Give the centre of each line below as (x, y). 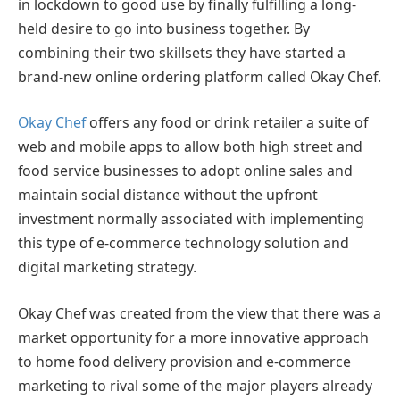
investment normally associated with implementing (191, 219)
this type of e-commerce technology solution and (183, 243)
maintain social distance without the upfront (168, 195)
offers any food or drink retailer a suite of (227, 123)
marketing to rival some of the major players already (195, 385)
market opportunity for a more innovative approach (193, 337)
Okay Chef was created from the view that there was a (200, 313)
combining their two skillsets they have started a (182, 52)
